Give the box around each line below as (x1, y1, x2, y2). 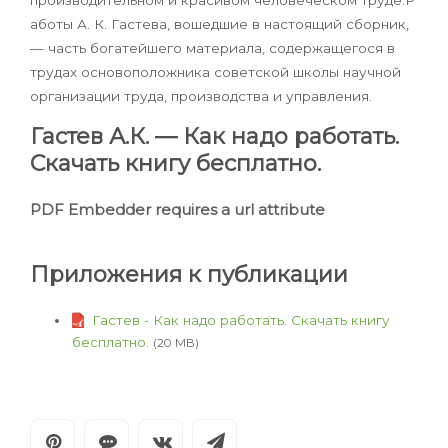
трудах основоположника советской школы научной (30, 64, 401, 81)
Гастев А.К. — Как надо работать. (30, 123, 399, 151)
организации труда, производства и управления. (30, 88, 372, 105)
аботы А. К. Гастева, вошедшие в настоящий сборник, (30, 16, 409, 33)
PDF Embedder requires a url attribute (30, 200, 325, 220)
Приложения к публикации (30, 261, 348, 289)
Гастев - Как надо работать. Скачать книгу (72, 312, 390, 329)
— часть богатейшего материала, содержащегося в (30, 40, 395, 57)
